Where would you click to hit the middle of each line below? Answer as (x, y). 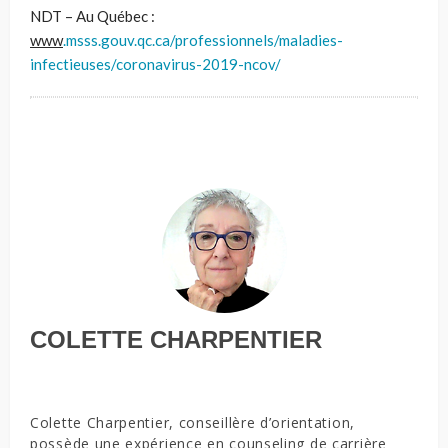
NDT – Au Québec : (92, 15)
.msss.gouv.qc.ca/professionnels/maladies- (203, 39)
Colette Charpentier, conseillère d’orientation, (192, 422)
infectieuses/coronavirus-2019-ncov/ (155, 63)
